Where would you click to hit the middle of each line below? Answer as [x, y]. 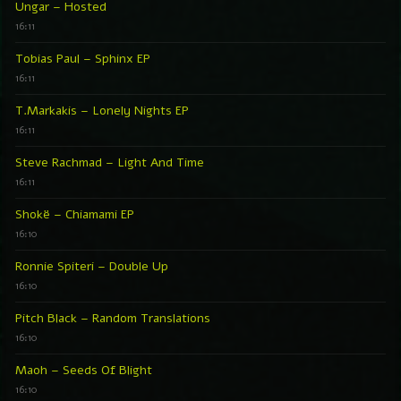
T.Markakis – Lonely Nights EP [102, 110]
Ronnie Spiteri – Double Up [92, 266]
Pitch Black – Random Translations [113, 318]
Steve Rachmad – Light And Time [110, 162]
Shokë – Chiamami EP [75, 214]
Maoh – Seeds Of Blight [84, 370]
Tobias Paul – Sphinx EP [83, 58]
